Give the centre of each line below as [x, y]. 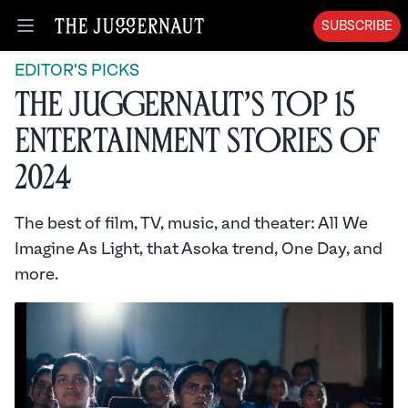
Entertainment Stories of [197, 142]
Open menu [65, 35]
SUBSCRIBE [357, 26]
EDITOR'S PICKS [77, 71]
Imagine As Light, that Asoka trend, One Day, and [199, 249]
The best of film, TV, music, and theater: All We [191, 224]
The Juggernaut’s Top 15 [185, 105]
